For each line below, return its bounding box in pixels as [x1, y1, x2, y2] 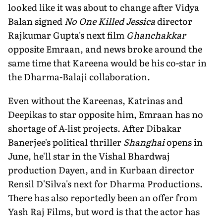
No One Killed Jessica [64, 14, 155, 28]
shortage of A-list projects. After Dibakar [8, 121, 181, 135]
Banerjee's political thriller [8, 135, 123, 149]
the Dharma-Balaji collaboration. [8, 69, 150, 83]
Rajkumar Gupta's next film [8, 28, 126, 42]
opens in [165, 135, 203, 149]
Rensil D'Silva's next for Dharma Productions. [8, 176, 203, 190]
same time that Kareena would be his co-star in [8, 55, 207, 69]
